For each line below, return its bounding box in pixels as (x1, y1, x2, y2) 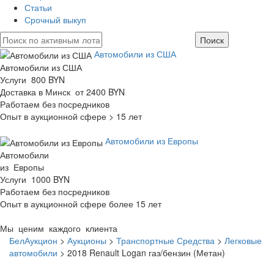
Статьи (24, 1, 52, 13)
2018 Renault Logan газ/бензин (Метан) (67, 246, 225, 259)
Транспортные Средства (116, 234, 215, 246)
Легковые (224, 234, 262, 246)
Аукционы (67, 234, 106, 246)
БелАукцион (9, 234, 57, 246)
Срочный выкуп (24, 13, 86, 26)
